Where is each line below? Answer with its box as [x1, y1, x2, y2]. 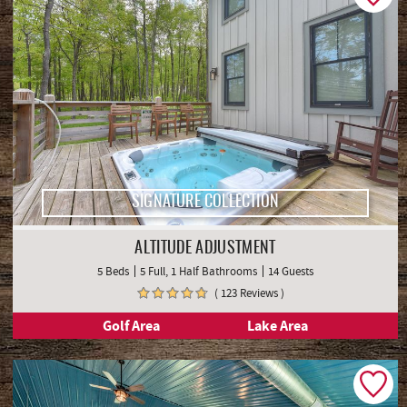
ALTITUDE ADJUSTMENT [134, 241, 276, 258]
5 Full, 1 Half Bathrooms [140, 263, 257, 280]
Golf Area [103, 316, 160, 336]
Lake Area [247, 316, 308, 336]
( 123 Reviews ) [213, 285, 284, 302]
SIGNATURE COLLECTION [131, 194, 279, 212]
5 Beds [97, 263, 129, 280]
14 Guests [268, 263, 313, 280]
